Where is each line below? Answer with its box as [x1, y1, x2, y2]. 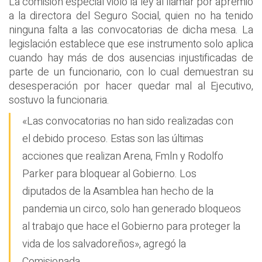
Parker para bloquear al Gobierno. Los [22, 166, 196, 182]
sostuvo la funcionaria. [9, 92, 109, 108]
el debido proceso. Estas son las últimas [22, 131, 204, 147]
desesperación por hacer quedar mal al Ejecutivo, [9, 78, 253, 94]
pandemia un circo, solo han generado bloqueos [22, 201, 241, 218]
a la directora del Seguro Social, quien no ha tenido [9, 8, 253, 24]
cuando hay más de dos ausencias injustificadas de [9, 50, 253, 66]
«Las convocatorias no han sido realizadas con [22, 113, 233, 130]
